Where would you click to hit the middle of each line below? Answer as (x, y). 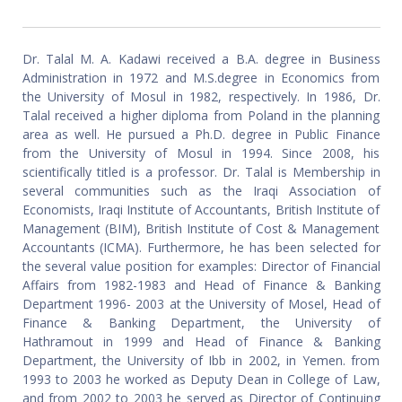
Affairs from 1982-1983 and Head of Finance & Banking (201, 285)
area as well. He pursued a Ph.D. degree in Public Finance (201, 135)
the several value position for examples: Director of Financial (201, 267)
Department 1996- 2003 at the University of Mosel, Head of (201, 304)
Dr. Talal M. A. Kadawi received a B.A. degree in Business (201, 59)
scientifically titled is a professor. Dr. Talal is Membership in (201, 172)
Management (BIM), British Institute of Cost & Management (201, 229)
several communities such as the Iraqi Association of (201, 191)
